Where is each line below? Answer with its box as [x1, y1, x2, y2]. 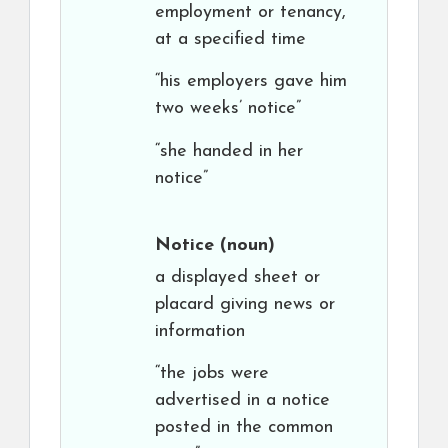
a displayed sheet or [155, 268, 320, 287]
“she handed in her [155, 142, 303, 161]
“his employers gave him [155, 72, 347, 91]
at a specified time [155, 30, 306, 49]
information [155, 322, 245, 341]
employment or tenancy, [155, 3, 346, 22]
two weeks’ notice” [155, 99, 301, 118]
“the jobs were [155, 364, 269, 383]
